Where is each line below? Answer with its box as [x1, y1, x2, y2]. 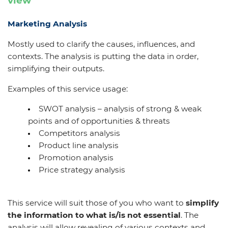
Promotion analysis [39, 153, 113, 162]
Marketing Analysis [8, 19, 87, 28]
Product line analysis [39, 140, 119, 150]
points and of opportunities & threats [28, 116, 170, 126]
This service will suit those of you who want [8, 198, 174, 208]
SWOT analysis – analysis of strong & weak [39, 104, 202, 113]
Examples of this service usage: [8, 84, 128, 94]
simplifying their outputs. [8, 64, 104, 73]
